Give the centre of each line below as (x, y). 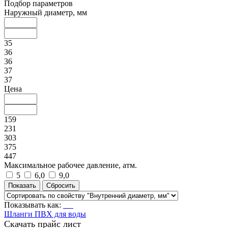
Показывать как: (33, 205)
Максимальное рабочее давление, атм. (70, 165)
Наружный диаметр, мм (46, 12)
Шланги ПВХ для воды (45, 214)
